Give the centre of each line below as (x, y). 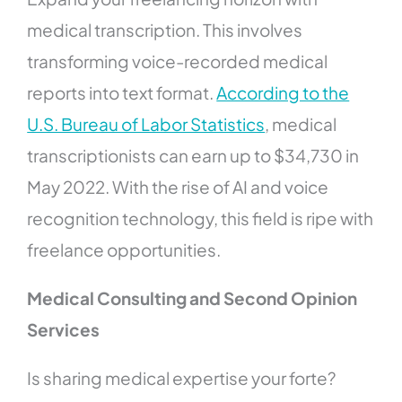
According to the (283, 93)
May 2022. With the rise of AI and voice (178, 187)
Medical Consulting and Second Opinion (192, 298)
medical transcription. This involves (165, 30)
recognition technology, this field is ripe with (201, 218)
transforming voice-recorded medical (178, 61)
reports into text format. (122, 93)
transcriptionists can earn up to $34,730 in (193, 156)
